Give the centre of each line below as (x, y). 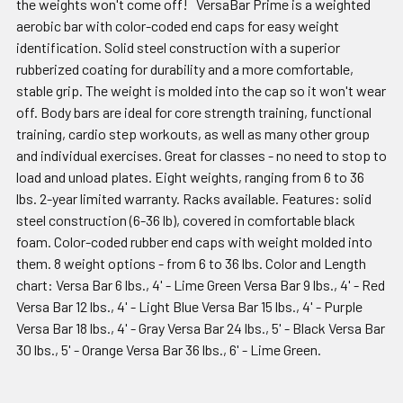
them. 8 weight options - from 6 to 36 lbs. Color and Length (191, 263)
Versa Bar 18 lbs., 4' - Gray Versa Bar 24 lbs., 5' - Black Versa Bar (201, 327)
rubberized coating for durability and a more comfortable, (185, 68)
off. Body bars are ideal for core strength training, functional (194, 112)
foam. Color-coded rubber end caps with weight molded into (194, 241)
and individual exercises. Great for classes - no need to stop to (201, 155)
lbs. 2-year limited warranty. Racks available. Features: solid (194, 198)
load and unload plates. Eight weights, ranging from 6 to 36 (190, 176)
